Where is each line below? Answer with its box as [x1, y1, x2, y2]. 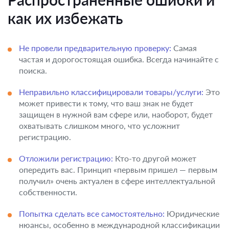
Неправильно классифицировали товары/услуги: [19, 87, 203, 97]
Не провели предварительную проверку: [19, 43, 171, 53]
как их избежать [8, 9, 123, 27]
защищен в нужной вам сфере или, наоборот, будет [19, 109, 213, 119]
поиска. [19, 65, 47, 75]
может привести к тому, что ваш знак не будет [19, 98, 193, 108]
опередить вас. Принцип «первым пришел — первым [19, 165, 217, 174]
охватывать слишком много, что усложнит [19, 121, 180, 130]
